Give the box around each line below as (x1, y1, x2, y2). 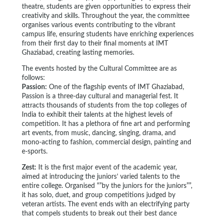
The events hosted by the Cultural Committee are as (21, 65, 177, 72)
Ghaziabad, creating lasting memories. (21, 49, 134, 56)
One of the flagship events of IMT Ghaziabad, (46, 84, 184, 91)
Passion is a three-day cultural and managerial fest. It (21, 93, 178, 100)
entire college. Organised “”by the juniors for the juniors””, (21, 183, 192, 189)
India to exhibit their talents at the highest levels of (21, 111, 172, 118)
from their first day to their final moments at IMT (21, 40, 168, 47)
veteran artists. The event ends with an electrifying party (21, 201, 189, 208)
